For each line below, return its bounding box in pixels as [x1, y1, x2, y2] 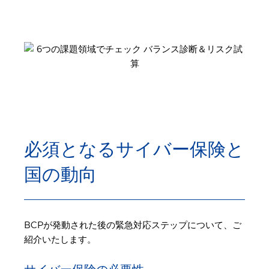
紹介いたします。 [24, 234, 96, 246]
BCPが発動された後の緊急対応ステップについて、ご [24, 220, 241, 231]
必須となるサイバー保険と [24, 139, 244, 160]
